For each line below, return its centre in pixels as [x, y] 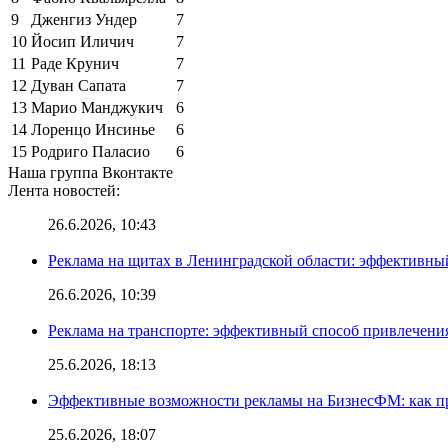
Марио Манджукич [97, 107]
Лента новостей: [64, 190]
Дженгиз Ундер [84, 19]
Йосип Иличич [82, 41]
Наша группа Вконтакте [90, 172]
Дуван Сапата [78, 85]
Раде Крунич [75, 63]
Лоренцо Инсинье [93, 129]
